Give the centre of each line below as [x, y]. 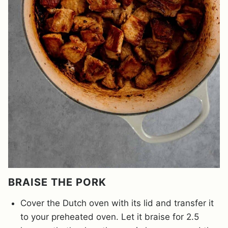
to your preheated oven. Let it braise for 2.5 [110, 217]
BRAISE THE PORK [57, 182]
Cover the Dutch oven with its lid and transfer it [117, 203]
